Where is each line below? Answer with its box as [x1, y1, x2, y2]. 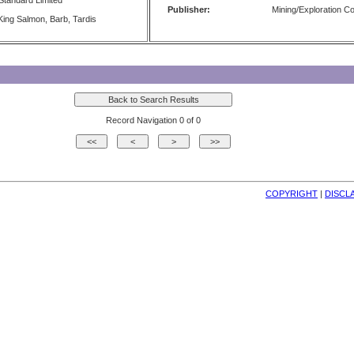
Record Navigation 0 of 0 [106, 115, 201, 125]
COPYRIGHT [265, 189, 318, 198]
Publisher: [168, 5, 210, 14]
